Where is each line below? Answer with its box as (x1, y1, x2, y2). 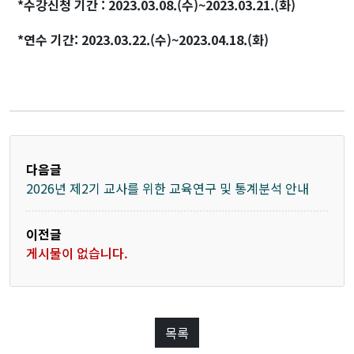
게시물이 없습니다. (26, 243, 128, 262)
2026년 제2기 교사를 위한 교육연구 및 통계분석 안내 (26, 179, 309, 198)
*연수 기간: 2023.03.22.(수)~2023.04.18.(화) (17, 30, 269, 49)
